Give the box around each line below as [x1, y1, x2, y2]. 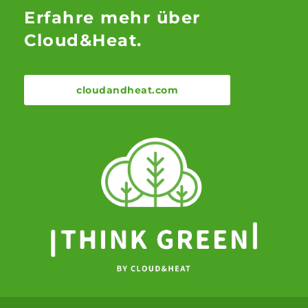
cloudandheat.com [76, 83, 178, 96]
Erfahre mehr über [24, 7, 201, 27]
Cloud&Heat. [24, 30, 142, 50]
